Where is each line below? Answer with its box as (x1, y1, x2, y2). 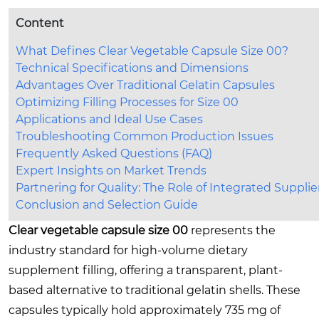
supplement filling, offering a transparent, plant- (9, 263, 283, 277)
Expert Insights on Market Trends (16, 163, 206, 177)
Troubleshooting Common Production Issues (16, 129, 273, 143)
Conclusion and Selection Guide (16, 197, 198, 211)
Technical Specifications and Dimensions (16, 61, 249, 75)
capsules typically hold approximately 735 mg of (9, 303, 281, 317)
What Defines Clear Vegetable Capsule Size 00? (16, 43, 288, 58)
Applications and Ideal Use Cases (16, 112, 203, 126)
